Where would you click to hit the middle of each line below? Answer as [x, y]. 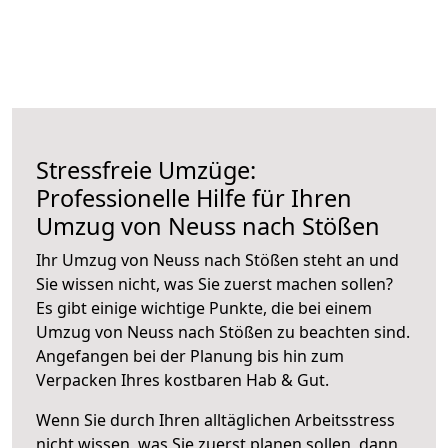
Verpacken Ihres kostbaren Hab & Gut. [182, 379]
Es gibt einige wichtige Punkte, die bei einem [204, 307]
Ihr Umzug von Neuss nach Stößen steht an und [217, 259]
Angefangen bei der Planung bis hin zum [190, 355]
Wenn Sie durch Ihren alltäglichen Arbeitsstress [215, 419]
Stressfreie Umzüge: [146, 169]
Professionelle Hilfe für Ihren [194, 197]
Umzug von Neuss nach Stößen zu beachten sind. [223, 331]
